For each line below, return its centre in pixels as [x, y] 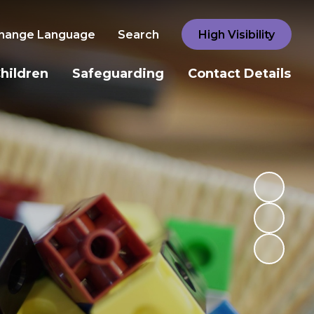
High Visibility [237, 34]
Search [138, 34]
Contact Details [239, 74]
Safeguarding [118, 74]
